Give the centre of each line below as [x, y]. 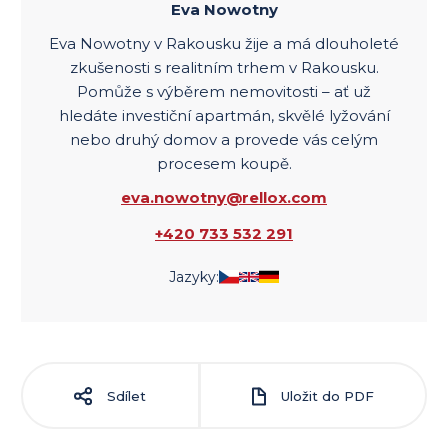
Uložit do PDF [325, 395]
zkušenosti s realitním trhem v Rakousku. [224, 68]
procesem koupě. [224, 164]
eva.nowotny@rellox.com [224, 198]
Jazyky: [194, 277]
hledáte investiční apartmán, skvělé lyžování [224, 116]
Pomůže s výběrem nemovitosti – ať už [224, 92]
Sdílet [125, 395]
